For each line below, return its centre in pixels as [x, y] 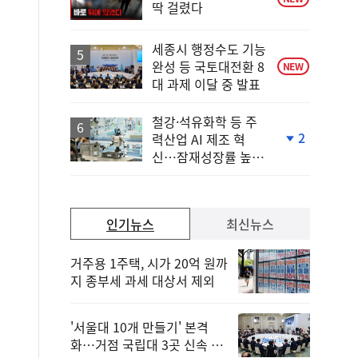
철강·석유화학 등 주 [205, 121]
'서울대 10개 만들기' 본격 [139, 326]
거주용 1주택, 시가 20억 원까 [149, 263]
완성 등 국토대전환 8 [208, 66]
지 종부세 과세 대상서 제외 [143, 280]
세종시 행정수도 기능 [209, 49]
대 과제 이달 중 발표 [206, 84]
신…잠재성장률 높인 [208, 157]
